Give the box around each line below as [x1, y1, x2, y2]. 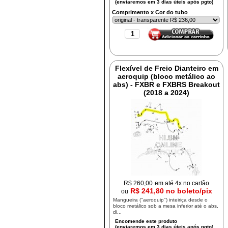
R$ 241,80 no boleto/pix [130, 187, 212, 195]
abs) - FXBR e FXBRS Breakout [113, 80, 220, 89]
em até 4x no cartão [155, 180, 210, 186]
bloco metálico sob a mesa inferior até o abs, [113, 203, 219, 209]
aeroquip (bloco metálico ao [118, 72, 216, 80]
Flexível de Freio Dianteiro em [115, 64, 218, 72]
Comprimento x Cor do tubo [112, 9, 188, 15]
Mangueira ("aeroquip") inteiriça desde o [113, 197, 208, 203]
